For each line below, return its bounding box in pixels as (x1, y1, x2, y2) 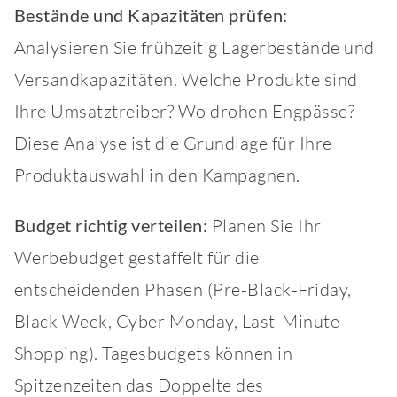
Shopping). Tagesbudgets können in (13, 342, 293, 365)
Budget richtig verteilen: (13, 214, 208, 237)
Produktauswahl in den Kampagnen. (13, 164, 300, 187)
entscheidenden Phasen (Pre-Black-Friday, (13, 278, 352, 301)
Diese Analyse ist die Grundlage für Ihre (13, 132, 332, 155)
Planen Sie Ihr (207, 214, 322, 237)
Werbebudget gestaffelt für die (13, 246, 260, 269)
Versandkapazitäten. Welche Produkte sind (13, 68, 358, 91)
